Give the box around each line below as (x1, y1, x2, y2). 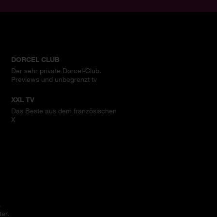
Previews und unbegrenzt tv (11, 75, 97, 83)
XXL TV (11, 95, 35, 104)
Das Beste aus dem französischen (11, 107, 117, 115)
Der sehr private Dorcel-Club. (11, 66, 102, 75)
